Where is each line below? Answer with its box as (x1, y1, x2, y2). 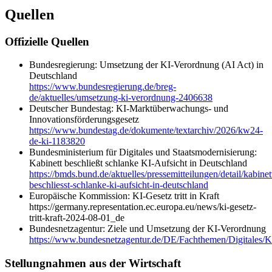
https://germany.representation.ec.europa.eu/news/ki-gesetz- (29, 202, 256, 212)
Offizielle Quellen (5, 35, 89, 48)
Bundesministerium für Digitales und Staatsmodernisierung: (29, 147, 257, 158)
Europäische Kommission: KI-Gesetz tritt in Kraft (29, 191, 219, 202)
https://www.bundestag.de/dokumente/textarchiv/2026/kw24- (29, 125, 263, 136)
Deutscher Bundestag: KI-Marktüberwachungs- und (29, 103, 228, 114)
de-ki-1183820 (29, 136, 85, 147)
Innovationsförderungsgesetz (29, 114, 139, 125)
